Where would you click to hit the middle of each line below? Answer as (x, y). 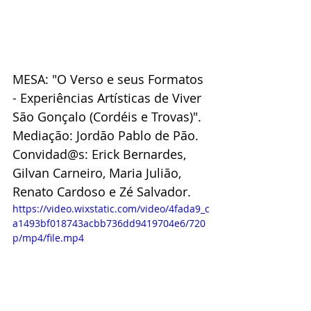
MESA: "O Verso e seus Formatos (110, 79)
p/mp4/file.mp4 (48, 237)
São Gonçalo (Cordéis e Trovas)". (107, 116)
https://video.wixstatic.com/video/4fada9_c (111, 208)
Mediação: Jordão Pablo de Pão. (106, 135)
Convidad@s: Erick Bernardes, (101, 154)
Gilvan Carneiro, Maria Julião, (99, 173)
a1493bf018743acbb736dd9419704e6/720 (109, 223)
